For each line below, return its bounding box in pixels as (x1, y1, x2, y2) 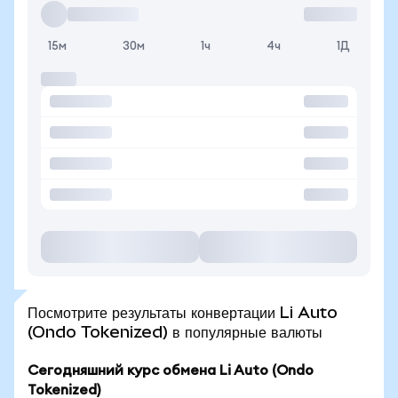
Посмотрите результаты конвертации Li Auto (28, 303, 338, 322)
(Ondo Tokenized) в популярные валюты (28, 322, 322, 341)
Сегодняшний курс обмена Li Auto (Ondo (28, 363, 314, 378)
